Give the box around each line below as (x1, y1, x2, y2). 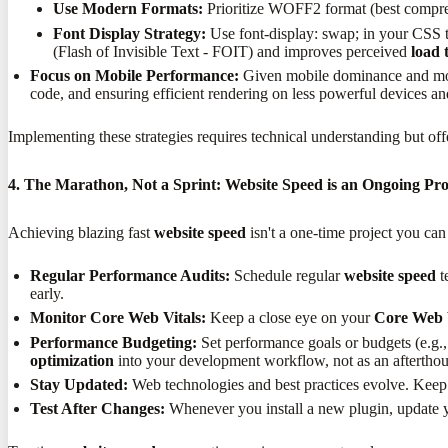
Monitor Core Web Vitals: (30, 309, 207, 327)
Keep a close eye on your (206, 309, 375, 327)
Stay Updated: (30, 376, 129, 394)
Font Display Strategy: (52, 24, 206, 42)
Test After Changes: (30, 400, 166, 418)
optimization (30, 351, 115, 369)
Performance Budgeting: (30, 333, 198, 351)
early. (30, 284, 65, 302)
